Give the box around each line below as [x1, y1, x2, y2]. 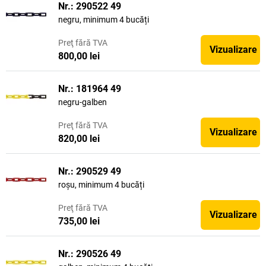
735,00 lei [58, 215, 100, 227]
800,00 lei [58, 50, 100, 62]
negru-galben [58, 97, 107, 107]
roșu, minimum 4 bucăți [58, 180, 144, 189]
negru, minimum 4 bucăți [58, 15, 149, 24]
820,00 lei [58, 132, 100, 144]
